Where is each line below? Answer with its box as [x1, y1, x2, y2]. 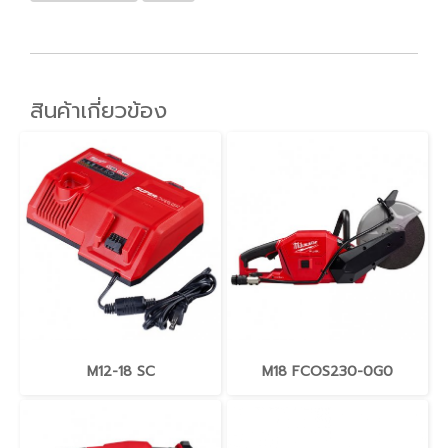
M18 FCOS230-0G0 [262, 360, 393, 382]
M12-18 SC [86, 360, 155, 382]
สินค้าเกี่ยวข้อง [30, 93, 167, 127]
